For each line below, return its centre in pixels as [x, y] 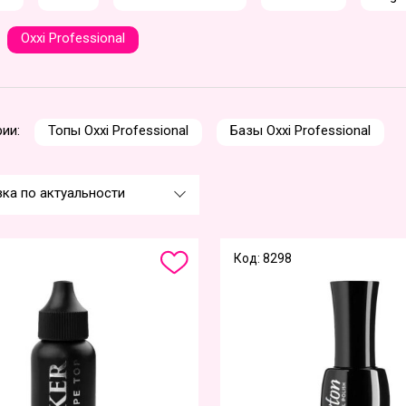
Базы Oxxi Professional [300, 130]
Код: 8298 [263, 258]
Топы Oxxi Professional [118, 130]
